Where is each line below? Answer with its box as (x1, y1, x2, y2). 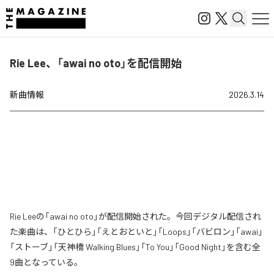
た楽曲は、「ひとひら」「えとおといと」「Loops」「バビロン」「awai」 (10, 226, 263, 237)
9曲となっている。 (10, 257, 83, 267)
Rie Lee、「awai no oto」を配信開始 (10, 56, 182, 70)
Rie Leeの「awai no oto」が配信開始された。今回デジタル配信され (10, 211, 261, 221)
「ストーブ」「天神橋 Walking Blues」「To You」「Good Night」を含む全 (10, 242, 261, 252)
